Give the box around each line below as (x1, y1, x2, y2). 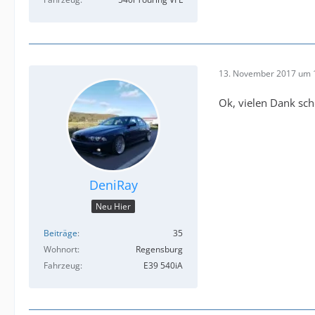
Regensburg (136, 243, 183, 255)
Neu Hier (96, 200, 131, 212)
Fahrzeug (44, 259, 80, 271)
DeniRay (89, 176, 138, 194)
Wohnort (44, 243, 77, 255)
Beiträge (44, 226, 77, 239)
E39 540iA (143, 259, 183, 271)
